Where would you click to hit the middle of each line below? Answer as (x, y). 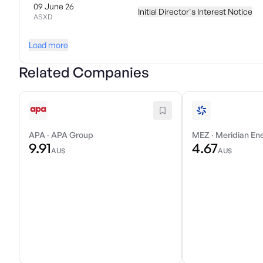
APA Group (72, 135)
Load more (48, 45)
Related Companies (84, 72)
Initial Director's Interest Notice (195, 11)
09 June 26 (54, 6)
